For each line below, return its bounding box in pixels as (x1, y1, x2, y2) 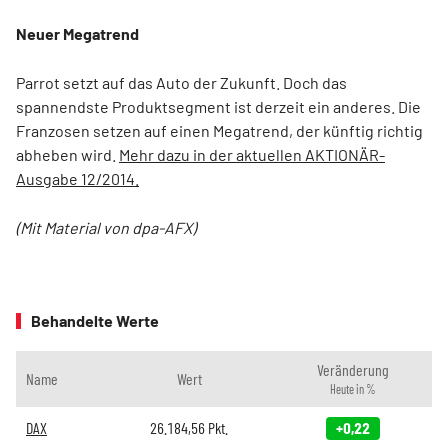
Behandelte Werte (31, 311, 159, 330)
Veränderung (316, 360, 389, 379)
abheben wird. (16, 145, 119, 164)
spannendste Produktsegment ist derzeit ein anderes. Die (16, 97, 421, 116)
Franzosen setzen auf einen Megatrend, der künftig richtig (16, 121, 423, 140)
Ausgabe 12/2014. (16, 169, 139, 188)
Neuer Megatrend (16, 24, 139, 43)
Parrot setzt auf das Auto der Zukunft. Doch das (16, 73, 347, 92)
